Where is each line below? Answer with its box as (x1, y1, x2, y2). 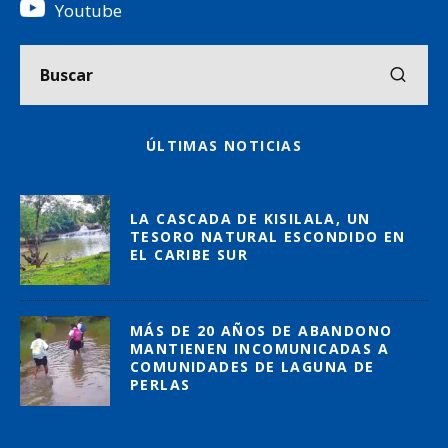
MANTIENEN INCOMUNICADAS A (130, 339, 389, 359)
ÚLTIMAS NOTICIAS (145, 135, 303, 155)
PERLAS (130, 375, 191, 395)
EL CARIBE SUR (130, 245, 249, 265)
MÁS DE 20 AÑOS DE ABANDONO (130, 321, 393, 341)
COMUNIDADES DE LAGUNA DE (130, 357, 375, 377)
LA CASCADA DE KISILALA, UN (130, 209, 371, 229)
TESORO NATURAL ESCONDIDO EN (130, 227, 406, 247)
